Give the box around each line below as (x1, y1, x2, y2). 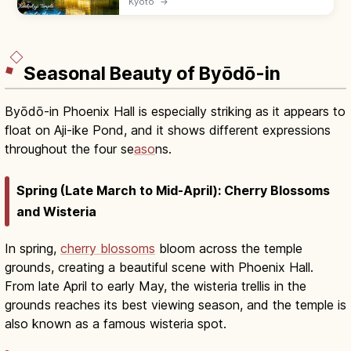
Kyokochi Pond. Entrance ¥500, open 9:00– (128, 4, 320, 16)
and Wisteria (16, 203, 96, 219)
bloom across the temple (155, 240, 302, 256)
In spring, (5, 240, 60, 256)
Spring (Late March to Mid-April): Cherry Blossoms (16, 182, 330, 198)
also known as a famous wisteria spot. (5, 315, 226, 331)
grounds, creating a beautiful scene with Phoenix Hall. (5, 259, 313, 275)
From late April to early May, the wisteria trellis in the (5, 277, 306, 294)
